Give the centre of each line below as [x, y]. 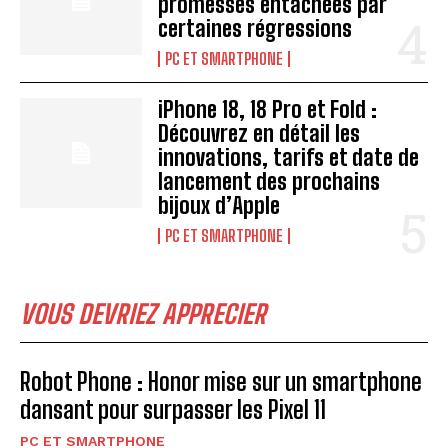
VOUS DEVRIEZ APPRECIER [143, 313]
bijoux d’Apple [219, 205]
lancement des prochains [269, 181]
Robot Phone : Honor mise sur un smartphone [221, 381]
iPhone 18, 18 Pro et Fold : [268, 109]
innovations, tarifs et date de [289, 157]
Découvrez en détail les [259, 133]
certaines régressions [255, 28]
